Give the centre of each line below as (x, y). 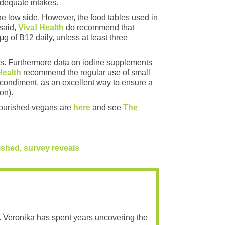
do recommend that (100, 28)
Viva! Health (42, 28)
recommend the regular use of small (87, 73)
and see (107, 108)
